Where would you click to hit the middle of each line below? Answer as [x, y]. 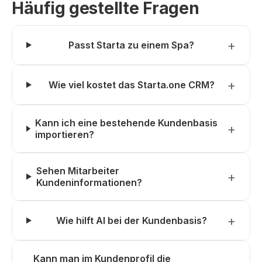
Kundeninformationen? [89, 182]
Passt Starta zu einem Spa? [132, 45]
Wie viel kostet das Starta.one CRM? [131, 85]
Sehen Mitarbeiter [77, 171]
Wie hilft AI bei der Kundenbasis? [131, 220]
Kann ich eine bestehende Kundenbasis [126, 123]
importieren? [64, 135]
